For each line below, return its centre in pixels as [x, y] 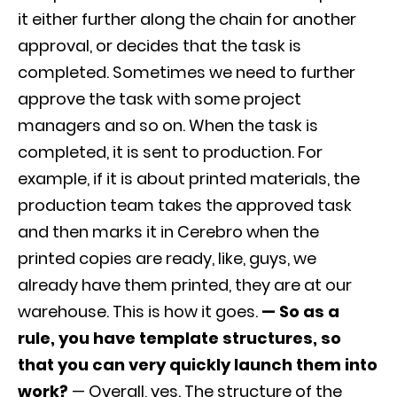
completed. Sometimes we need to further [187, 73]
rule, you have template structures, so [179, 339]
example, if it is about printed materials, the [189, 179]
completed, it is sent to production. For [170, 152]
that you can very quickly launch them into [198, 365]
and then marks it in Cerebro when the [168, 232]
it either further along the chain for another [187, 19]
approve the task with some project [160, 99]
